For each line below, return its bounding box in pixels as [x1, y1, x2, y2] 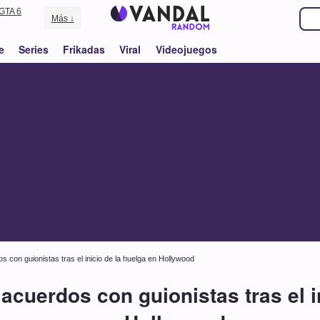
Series [19, 42, 49, 56]
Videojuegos [155, 42, 217, 56]
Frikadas [63, 42, 106, 56]
